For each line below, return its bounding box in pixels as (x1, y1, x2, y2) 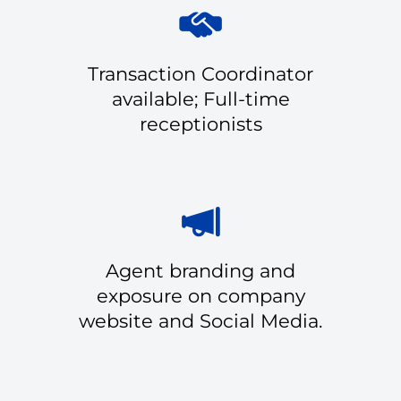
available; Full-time (111, 87, 290, 110)
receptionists (139, 112, 262, 135)
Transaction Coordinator (88, 62, 313, 85)
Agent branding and (106, 259, 295, 282)
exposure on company (96, 284, 305, 307)
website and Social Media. (79, 309, 322, 332)
